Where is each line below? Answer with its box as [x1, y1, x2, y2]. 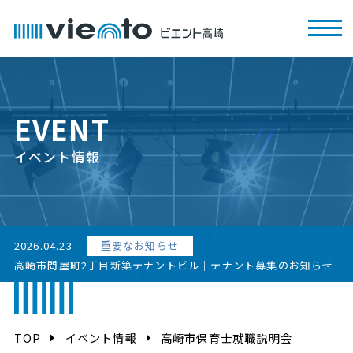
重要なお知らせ [100, 238, 180, 254]
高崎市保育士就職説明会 [160, 329, 292, 346]
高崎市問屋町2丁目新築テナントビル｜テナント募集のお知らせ [13, 258, 334, 273]
